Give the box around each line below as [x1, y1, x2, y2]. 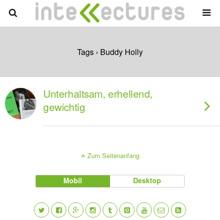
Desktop [133, 175, 162, 185]
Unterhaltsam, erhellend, [43, 86, 153, 101]
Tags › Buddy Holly [77, 46, 143, 57]
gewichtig [43, 99, 85, 114]
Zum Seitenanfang [87, 151, 139, 160]
